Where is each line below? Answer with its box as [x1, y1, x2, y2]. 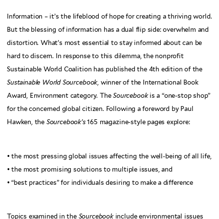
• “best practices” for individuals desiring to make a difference [7, 178, 194, 186]
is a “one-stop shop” [150, 92, 211, 100]
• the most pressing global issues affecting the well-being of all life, [7, 152, 212, 160]
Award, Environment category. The [7, 92, 113, 100]
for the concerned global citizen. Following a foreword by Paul [7, 105, 194, 113]
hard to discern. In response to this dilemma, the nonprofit [7, 52, 184, 60]
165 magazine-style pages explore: [85, 118, 190, 126]
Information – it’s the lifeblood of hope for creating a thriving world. [7, 13, 212, 21]
